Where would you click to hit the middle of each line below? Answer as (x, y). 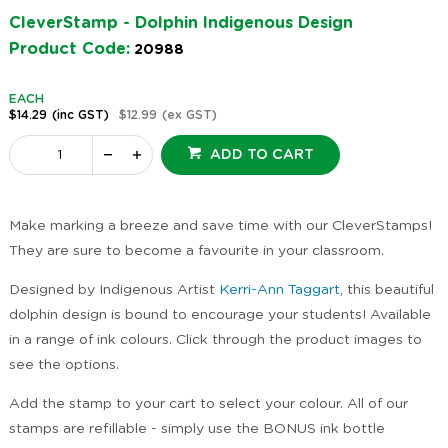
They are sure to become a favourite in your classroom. (196, 251)
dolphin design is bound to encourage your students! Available (219, 315)
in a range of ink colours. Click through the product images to (215, 340)
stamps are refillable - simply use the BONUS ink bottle (196, 429)
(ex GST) (189, 115)
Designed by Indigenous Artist (113, 290)
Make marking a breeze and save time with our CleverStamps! (220, 226)
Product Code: (69, 49)
